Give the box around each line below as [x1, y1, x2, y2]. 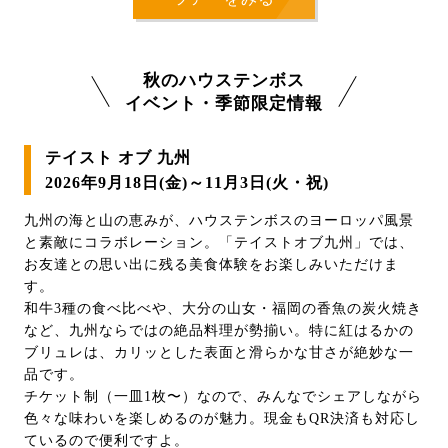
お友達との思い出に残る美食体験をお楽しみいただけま [24, 256, 399, 272]
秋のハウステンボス [143, 70, 305, 90]
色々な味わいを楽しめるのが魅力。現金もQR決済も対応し [24, 410, 420, 426]
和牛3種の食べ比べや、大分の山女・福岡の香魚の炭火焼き [24, 300, 422, 316]
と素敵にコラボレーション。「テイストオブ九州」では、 [24, 234, 414, 250]
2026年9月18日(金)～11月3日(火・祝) [45, 173, 329, 191]
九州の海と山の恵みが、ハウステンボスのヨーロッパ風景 [24, 212, 414, 228]
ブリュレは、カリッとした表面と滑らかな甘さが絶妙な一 [24, 344, 414, 360]
